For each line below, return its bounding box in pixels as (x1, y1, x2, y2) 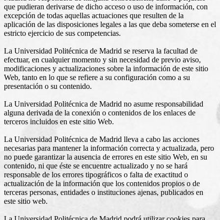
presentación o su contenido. (4, 82, 92, 90)
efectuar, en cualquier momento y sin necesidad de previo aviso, (4, 55, 201, 64)
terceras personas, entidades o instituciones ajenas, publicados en (4, 188, 203, 196)
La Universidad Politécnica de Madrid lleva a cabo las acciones (4, 135, 199, 143)
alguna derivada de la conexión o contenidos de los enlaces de (4, 108, 195, 117)
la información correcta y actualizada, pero (81, 143, 214, 152)
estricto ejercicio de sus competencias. (4, 28, 121, 37)
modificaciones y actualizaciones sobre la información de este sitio (4, 64, 208, 73)
